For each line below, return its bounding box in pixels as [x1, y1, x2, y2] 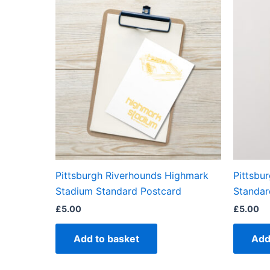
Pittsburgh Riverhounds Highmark [55, 169, 209, 182]
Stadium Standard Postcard [55, 185, 181, 198]
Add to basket [74, 233, 139, 245]
